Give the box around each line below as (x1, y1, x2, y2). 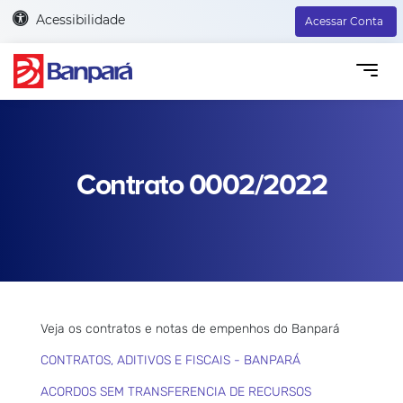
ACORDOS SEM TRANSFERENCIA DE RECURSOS (40, 383, 311, 399)
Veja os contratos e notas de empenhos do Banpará (40, 320, 340, 336)
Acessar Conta (305, 14, 383, 28)
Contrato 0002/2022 (76, 167, 327, 203)
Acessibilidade (35, 11, 125, 28)
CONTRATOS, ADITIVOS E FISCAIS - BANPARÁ (40, 352, 300, 368)
